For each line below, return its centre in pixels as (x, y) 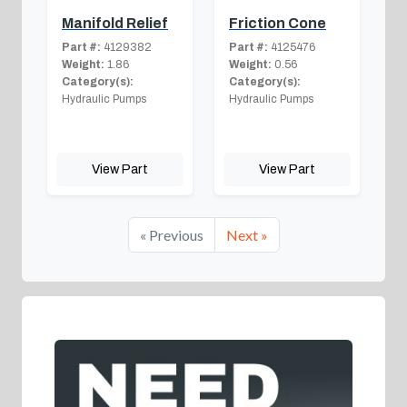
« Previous (171, 235)
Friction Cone (278, 24)
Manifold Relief (115, 24)
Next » (247, 235)
